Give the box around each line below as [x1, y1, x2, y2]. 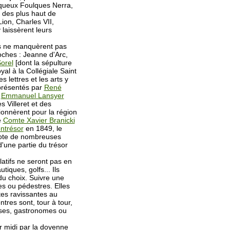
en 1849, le [23, 124, 62, 132]
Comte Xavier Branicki [3, 116, 75, 124]
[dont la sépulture [13, 59, 72, 67]
